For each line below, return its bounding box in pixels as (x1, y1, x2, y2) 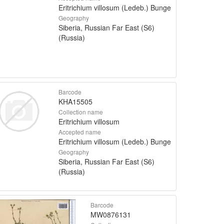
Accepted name (58, 127, 101, 136)
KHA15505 (58, 96, 92, 106)
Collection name (58, 107, 103, 116)
